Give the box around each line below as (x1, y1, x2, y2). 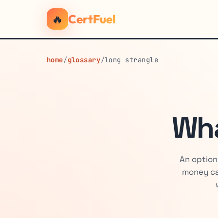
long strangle (105, 55, 159, 64)
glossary (67, 55, 101, 64)
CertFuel (68, 12, 116, 26)
